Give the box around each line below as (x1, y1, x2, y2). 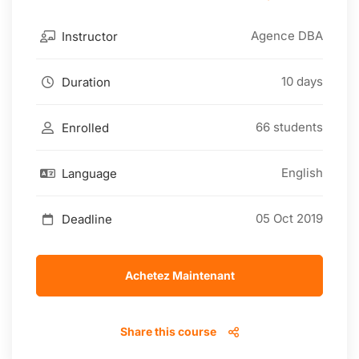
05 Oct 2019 (256, 211, 323, 227)
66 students (256, 119, 323, 135)
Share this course (120, 325, 216, 339)
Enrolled (58, 119, 109, 135)
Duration (58, 74, 111, 90)
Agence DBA (251, 28, 323, 44)
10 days (281, 74, 323, 90)
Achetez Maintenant (124, 268, 235, 283)
